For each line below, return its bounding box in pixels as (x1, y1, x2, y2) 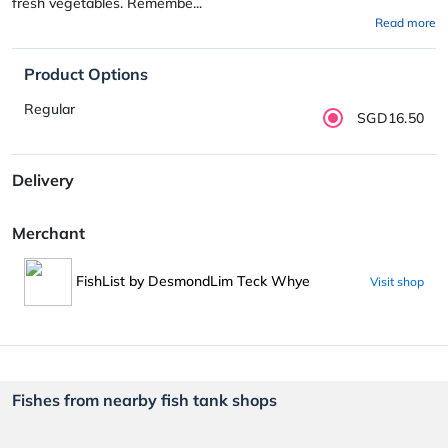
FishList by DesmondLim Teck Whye (72, 271, 310, 290)
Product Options (24, 63, 148, 84)
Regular (24, 100, 75, 119)
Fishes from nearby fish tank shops (12, 389, 277, 410)
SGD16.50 (357, 108, 424, 127)
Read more (375, 14, 436, 30)
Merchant (12, 222, 85, 243)
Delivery (12, 169, 74, 190)
